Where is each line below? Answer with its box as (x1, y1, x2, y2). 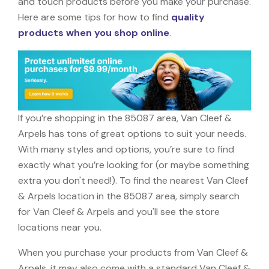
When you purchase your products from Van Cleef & (18, 246, 248, 259)
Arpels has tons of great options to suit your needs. (18, 127, 246, 140)
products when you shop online (18, 26, 169, 39)
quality (171, 10, 205, 23)
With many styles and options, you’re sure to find (18, 142, 234, 156)
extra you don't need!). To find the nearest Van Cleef (18, 174, 248, 187)
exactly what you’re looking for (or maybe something (18, 158, 249, 171)
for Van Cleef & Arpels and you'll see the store (18, 205, 220, 218)
